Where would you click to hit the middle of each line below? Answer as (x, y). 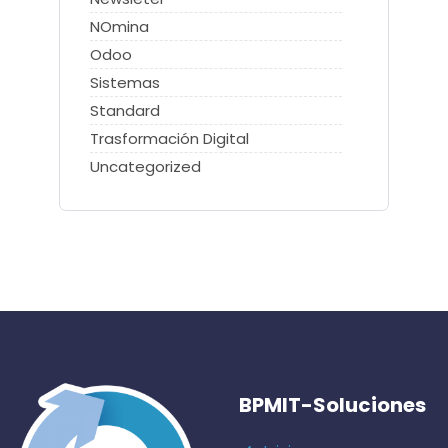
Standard (125, 111)
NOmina (119, 27)
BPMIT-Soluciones (332, 405)
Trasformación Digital (169, 139)
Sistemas (125, 83)
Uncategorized (145, 167)
